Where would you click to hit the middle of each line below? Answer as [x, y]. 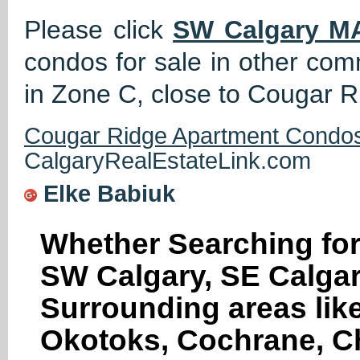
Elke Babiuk [109, 193]
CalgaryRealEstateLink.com [168, 160]
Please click [99, 29]
